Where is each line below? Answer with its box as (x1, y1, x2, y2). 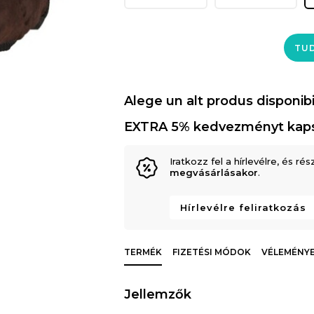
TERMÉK (124, 247, 163, 258)
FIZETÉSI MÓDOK (172, 247, 252, 258)
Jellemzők (124, 287, 192, 303)
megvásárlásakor (170, 167, 259, 179)
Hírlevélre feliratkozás (180, 202, 307, 214)
